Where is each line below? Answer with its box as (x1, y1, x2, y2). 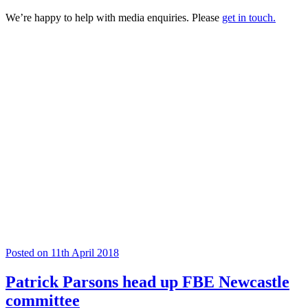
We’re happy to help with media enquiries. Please (5, 11, 222, 23)
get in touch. (222, 11, 276, 23)
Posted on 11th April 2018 (5, 247, 119, 258)
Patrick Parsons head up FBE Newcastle (5, 272, 289, 291)
